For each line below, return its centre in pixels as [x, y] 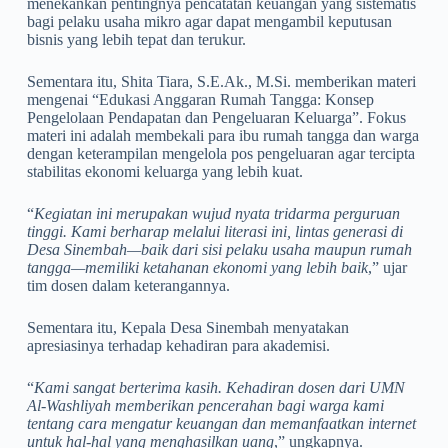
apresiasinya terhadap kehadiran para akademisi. [178, 345]
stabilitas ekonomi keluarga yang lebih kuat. [164, 171]
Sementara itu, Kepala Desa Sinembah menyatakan [187, 327]
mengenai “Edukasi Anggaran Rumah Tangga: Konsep [200, 99]
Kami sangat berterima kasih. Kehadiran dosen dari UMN [219, 387]
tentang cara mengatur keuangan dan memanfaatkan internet [221, 423]
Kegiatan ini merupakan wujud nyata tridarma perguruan [216, 213]
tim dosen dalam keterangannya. [128, 285]
